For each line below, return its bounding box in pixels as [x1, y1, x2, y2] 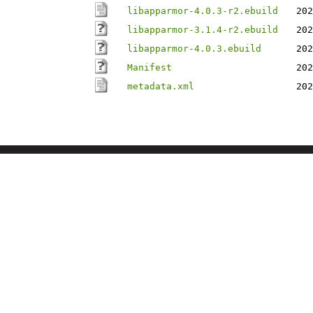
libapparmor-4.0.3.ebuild [127, 43, 261, 54]
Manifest [127, 62, 172, 73]
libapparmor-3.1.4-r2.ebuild [127, 24, 278, 35]
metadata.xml [127, 81, 194, 92]
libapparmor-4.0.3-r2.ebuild [127, 6, 278, 16]
